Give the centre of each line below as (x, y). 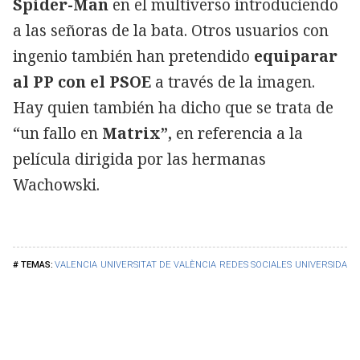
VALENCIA (76, 264)
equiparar (296, 56)
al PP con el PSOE (82, 82)
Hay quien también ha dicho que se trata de (173, 107)
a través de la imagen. (233, 82)
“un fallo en (57, 133)
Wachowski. (56, 184)
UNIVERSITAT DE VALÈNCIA (158, 264)
